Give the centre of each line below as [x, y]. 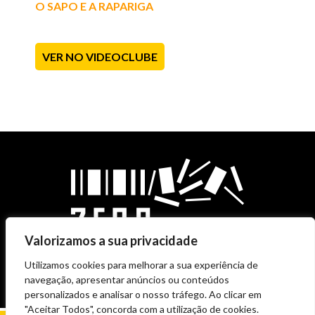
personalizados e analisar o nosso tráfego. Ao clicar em [143, 294]
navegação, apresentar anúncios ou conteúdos [127, 279]
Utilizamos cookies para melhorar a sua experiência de [141, 265]
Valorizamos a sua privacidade [111, 240]
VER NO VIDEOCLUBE [100, 56]
